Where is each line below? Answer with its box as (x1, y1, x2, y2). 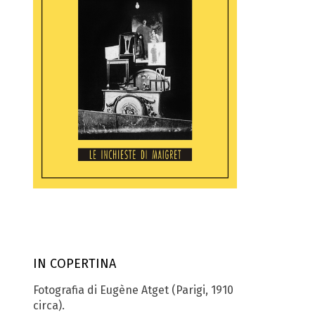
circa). (33, 298, 65, 312)
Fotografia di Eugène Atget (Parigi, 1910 (33, 283, 233, 297)
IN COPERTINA (33, 256, 116, 272)
